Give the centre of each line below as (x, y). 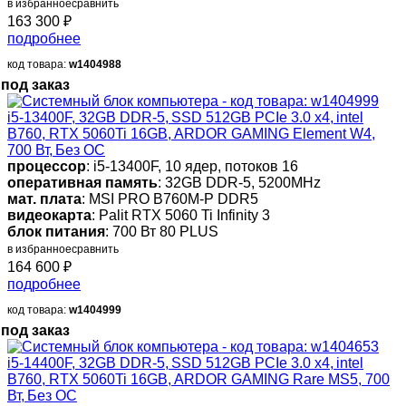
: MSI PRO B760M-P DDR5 (170, 199)
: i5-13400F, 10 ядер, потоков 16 (192, 167)
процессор (47, 167)
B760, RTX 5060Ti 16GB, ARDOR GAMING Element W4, (191, 134)
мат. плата (44, 199)
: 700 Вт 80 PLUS (162, 232)
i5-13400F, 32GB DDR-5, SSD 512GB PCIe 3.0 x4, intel (185, 118)
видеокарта (49, 216)
